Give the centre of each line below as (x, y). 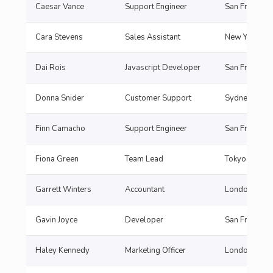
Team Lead (144, 159)
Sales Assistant (153, 37)
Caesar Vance (60, 7)
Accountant (145, 190)
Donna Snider (60, 98)
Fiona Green (57, 159)
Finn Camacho (60, 129)
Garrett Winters (63, 190)
